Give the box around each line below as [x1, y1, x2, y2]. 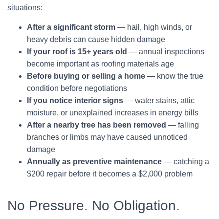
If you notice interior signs [27, 96, 123, 105]
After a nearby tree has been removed [27, 121, 166, 129]
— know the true [145, 72, 203, 80]
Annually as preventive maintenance [27, 157, 162, 166]
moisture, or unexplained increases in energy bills [27, 109, 198, 117]
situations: [7, 3, 43, 12]
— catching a [162, 157, 209, 166]
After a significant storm [27, 23, 115, 31]
